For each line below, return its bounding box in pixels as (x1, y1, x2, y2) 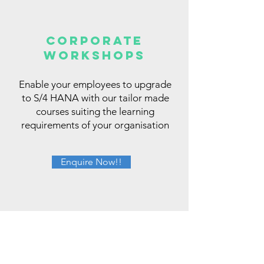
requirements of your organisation (21, 118, 169, 131)
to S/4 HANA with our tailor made (21, 91, 169, 104)
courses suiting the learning (36, 105, 154, 117)
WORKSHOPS (43, 47, 146, 62)
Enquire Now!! (61, 156, 122, 167)
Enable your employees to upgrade (19, 78, 171, 90)
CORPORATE (45, 32, 143, 48)
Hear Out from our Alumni (12, 247, 143, 261)
